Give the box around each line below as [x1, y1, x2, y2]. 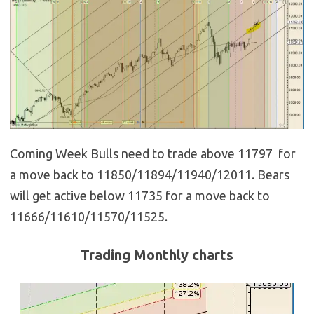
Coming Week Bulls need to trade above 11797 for [10, 146, 296, 161]
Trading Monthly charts [81, 246, 233, 263]
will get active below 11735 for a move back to [10, 188, 270, 203]
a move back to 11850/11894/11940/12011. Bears [10, 167, 289, 182]
